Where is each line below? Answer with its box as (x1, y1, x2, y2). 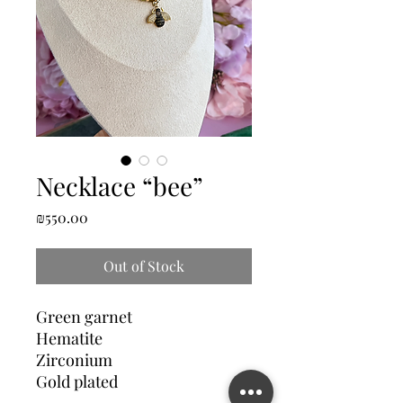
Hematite (36, 327, 103, 349)
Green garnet (36, 306, 132, 327)
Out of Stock (103, 256, 184, 275)
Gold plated (36, 371, 118, 392)
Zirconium (36, 349, 112, 371)
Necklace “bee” (36, 169, 203, 202)
